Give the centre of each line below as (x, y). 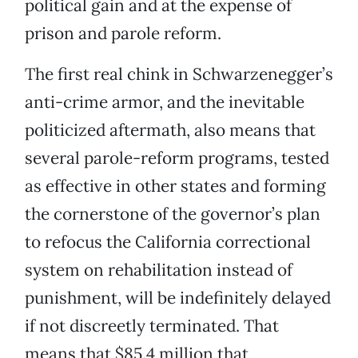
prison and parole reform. (123, 34)
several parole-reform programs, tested (177, 158)
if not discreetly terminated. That (152, 326)
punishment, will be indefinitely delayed (178, 298)
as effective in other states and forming (175, 186)
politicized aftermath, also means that (170, 130)
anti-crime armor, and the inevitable (165, 102)
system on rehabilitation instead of (159, 270)
